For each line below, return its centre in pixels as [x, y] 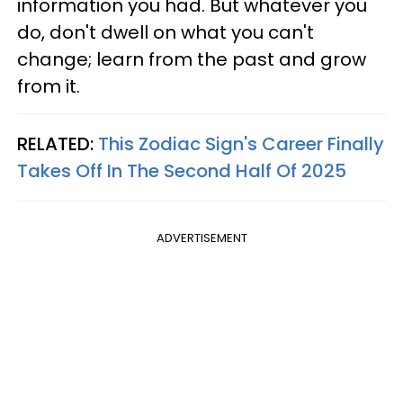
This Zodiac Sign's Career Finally [241, 143]
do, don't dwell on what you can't [166, 32]
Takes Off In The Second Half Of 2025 [182, 170]
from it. [49, 86]
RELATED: [58, 143]
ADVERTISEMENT [201, 237]
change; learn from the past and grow [192, 59]
